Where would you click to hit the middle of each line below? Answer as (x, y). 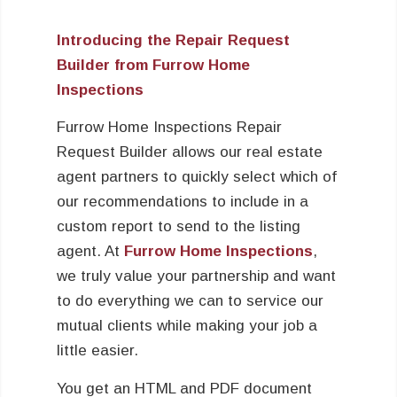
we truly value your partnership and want (196, 276)
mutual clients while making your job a (187, 326)
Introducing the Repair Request (173, 40)
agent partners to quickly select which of (196, 177)
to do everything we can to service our (190, 301)
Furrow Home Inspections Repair (169, 128)
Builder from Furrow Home (153, 65)
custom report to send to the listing (178, 227)
